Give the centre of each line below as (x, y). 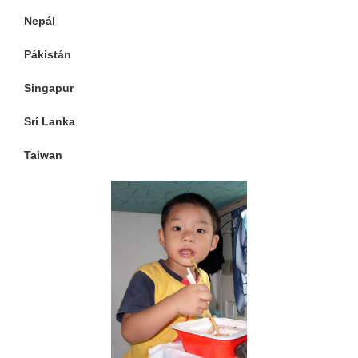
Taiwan (43, 155)
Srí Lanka (50, 122)
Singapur (49, 88)
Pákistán (48, 55)
